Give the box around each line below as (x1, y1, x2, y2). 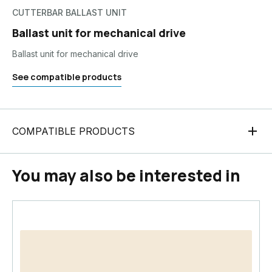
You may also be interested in (12, 165, 240, 186)
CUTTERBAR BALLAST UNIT (12, 7, 127, 18)
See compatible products (12, 71, 121, 83)
